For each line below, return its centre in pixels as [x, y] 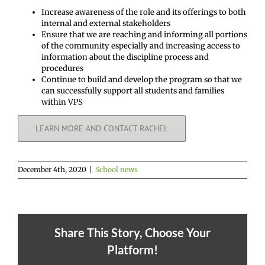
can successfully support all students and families [133, 91]
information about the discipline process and [125, 57]
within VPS [62, 102]
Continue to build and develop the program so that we [142, 80]
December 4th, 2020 [52, 170]
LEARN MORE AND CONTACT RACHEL [102, 129]
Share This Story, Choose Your [132, 233]
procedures [62, 69]
